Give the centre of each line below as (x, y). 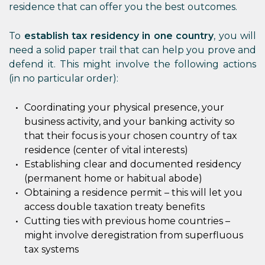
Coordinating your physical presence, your (124, 107)
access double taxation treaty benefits (114, 207)
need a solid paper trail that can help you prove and (132, 50)
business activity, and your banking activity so (130, 122)
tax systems (51, 249)
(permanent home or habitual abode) (113, 178)
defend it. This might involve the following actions (132, 64)
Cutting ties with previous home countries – (127, 221)
